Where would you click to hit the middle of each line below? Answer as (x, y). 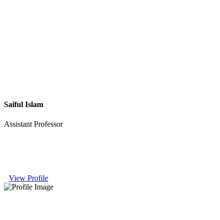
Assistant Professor (33, 124)
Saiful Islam (24, 105)
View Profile (28, 178)
